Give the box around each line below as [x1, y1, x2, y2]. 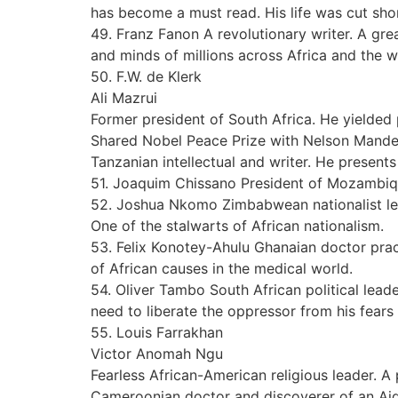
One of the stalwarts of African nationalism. [91, 216, 384, 235]
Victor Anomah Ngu [91, 344, 223, 362]
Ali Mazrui [91, 88, 157, 107]
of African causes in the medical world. [91, 259, 353, 277]
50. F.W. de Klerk [91, 67, 202, 85]
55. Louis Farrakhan [91, 322, 223, 341]
